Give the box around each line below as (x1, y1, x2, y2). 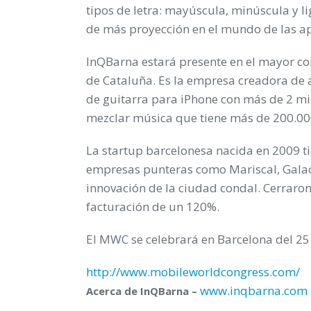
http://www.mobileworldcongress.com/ (86, 263, 300, 280)
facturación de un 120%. (86, 198, 219, 215)
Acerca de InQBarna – (86, 283, 200, 298)
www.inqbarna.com (200, 282, 308, 299)
